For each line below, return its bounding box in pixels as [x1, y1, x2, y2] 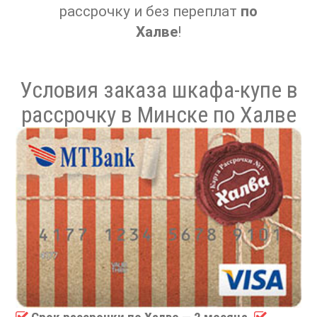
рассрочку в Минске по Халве [21, 101, 296, 128]
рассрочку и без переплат [59, 3, 241, 20]
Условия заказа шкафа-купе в [19, 76, 298, 103]
